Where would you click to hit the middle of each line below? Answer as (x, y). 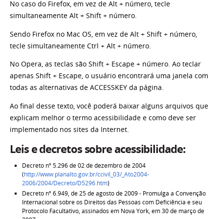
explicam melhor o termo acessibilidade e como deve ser (103, 118)
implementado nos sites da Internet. (69, 129)
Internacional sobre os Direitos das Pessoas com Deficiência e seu (112, 202)
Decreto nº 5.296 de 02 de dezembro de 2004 (84, 165)
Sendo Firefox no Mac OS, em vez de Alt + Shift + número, (103, 34)
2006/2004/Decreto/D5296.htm (65, 183)
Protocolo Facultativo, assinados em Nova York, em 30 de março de (113, 211)
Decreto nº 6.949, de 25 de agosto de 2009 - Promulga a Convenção (114, 193)
